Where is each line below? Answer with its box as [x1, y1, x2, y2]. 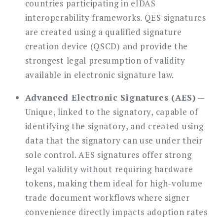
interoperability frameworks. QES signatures [25, 11, 206, 23]
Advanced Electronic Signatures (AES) [25, 91, 196, 103]
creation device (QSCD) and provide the [25, 40, 188, 52]
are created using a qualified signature [25, 26, 182, 37]
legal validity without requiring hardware [25, 163, 193, 175]
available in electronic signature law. [25, 69, 175, 80]
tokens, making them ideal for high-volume [25, 177, 203, 189]
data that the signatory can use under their [25, 134, 203, 146]
